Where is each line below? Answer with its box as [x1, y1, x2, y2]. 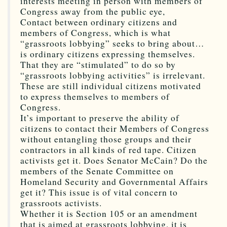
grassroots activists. [20, 197, 102, 209]
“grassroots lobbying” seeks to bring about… [20, 37, 205, 49]
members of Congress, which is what [20, 26, 171, 39]
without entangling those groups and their [20, 133, 192, 145]
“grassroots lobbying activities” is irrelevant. [20, 69, 205, 81]
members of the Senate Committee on [20, 165, 174, 177]
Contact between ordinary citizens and [20, 16, 177, 28]
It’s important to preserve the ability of [20, 111, 179, 124]
